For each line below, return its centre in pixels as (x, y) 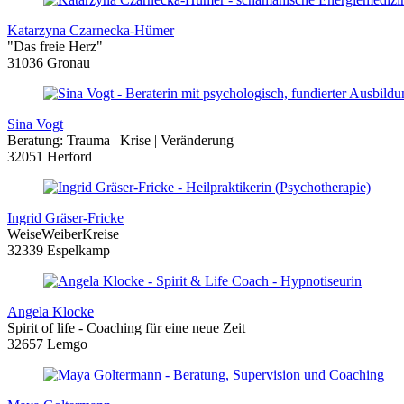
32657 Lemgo (47, 344)
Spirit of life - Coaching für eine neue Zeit (126, 328)
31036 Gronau (49, 63)
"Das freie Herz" (55, 47)
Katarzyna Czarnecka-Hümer (91, 31)
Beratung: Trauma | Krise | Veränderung (120, 141)
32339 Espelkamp (59, 251)
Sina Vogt (35, 124)
